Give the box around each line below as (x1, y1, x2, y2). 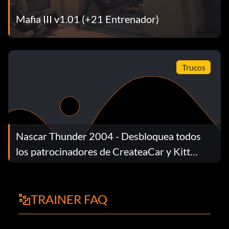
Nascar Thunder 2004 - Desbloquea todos (16, 129, 201, 142)
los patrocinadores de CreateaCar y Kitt (16, 145, 190, 157)
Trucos (181, 62, 205, 72)
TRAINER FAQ (31, 192, 107, 207)
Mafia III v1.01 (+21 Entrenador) (16, 12, 159, 25)
